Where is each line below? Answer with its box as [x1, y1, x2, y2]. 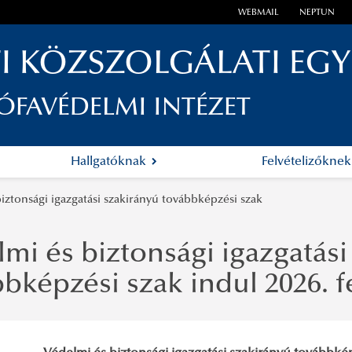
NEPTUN [299, 9, 335, 18]
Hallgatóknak [71, 156, 149, 169]
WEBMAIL [238, 9, 280, 18]
